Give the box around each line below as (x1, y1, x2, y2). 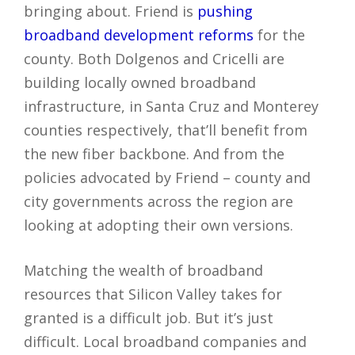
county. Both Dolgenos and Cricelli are (24, 49, 284, 69)
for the (254, 25, 305, 45)
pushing (197, 2, 253, 21)
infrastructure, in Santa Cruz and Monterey (24, 97, 319, 116)
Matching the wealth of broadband (24, 261, 263, 281)
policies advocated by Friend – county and (24, 168, 311, 188)
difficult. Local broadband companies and (24, 332, 307, 352)
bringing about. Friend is (24, 2, 197, 21)
